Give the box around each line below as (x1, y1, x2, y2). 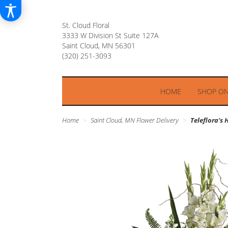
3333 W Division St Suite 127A (62, 31, 158, 40)
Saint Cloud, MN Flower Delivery (91, 116, 179, 125)
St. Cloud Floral (62, 20, 109, 30)
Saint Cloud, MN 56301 (62, 41, 135, 50)
